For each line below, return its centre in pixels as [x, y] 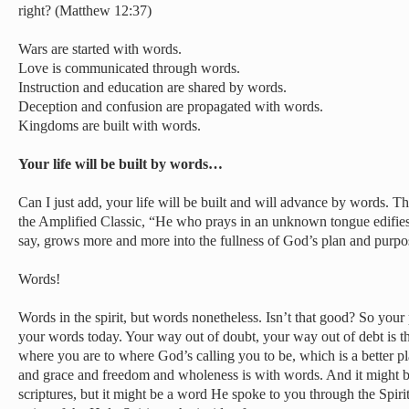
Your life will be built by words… [121, 164]
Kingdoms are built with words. [110, 126]
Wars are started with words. [100, 49]
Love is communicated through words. [129, 68]
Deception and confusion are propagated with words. [171, 106]
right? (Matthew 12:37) [85, 10]
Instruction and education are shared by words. [152, 87]
